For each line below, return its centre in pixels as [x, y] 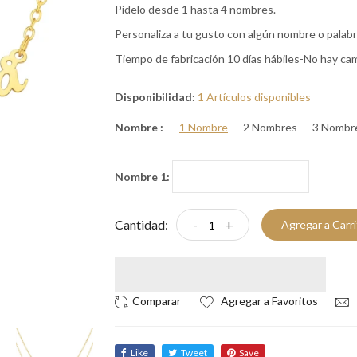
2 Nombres [270, 127]
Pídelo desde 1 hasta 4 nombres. [195, 9]
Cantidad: [141, 224]
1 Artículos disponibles [254, 97]
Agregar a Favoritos [268, 301]
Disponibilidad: [155, 97]
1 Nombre [204, 127]
